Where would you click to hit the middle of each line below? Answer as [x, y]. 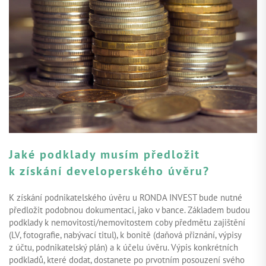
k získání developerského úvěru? [109, 170]
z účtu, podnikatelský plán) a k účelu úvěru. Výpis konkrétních [123, 247]
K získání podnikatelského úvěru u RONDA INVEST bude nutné [126, 197]
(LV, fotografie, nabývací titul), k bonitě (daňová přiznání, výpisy [125, 235]
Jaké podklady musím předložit [104, 154]
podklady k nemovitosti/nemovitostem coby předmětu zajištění [127, 222]
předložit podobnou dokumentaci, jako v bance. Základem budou [129, 210]
